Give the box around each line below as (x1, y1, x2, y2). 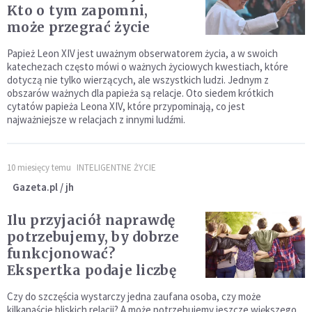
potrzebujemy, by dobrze (7, 228, 179, 245)
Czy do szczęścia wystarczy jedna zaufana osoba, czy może (7, 290, 261, 303)
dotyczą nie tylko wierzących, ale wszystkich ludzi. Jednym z (7, 73, 269, 86)
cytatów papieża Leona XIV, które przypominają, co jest (7, 100, 245, 113)
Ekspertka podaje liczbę (7, 262, 176, 279)
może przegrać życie (7, 19, 150, 36)
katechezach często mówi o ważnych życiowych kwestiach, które (7, 60, 288, 73)
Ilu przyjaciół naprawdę (7, 212, 175, 228)
